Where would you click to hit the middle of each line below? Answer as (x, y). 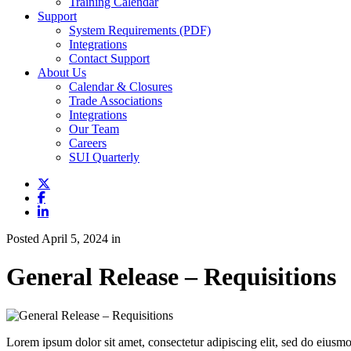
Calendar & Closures (121, 87)
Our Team (94, 129)
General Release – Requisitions (171, 277)
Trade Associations (116, 101)
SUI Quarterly (104, 157)
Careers (88, 143)
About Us (62, 72)
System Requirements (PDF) (140, 30)
